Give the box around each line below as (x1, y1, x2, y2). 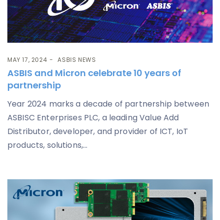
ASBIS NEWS (57, 55, 96, 64)
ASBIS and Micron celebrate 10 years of (7, 66, 181, 79)
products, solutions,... (7, 139, 88, 151)
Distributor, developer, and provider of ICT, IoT (7, 125, 189, 137)
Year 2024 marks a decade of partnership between (7, 98, 210, 110)
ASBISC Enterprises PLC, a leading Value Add (7, 111, 179, 123)
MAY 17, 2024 (7, 55, 48, 64)
